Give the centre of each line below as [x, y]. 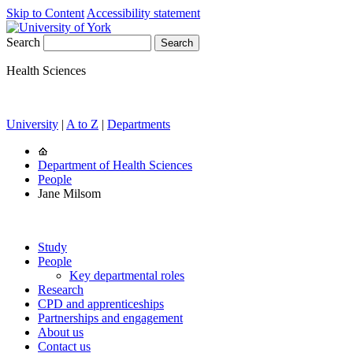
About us [61, 332]
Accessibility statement [143, 13]
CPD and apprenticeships [101, 304]
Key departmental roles [127, 275]
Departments [139, 124]
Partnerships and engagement [110, 318]
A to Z [82, 124]
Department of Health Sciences [115, 165]
